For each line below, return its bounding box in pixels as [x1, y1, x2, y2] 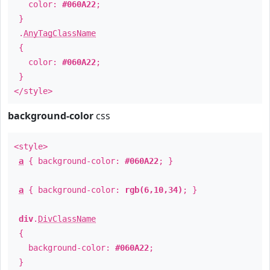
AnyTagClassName [24, 28, 96, 38]
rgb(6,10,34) [125, 185, 183, 195]
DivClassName [38, 214, 96, 224]
